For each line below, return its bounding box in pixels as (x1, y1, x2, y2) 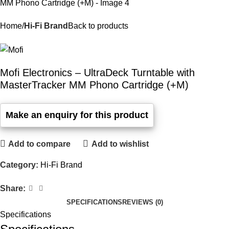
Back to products (68, 21, 128, 31)
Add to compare (8, 139, 71, 148)
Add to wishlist (91, 139, 149, 148)
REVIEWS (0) (122, 198, 163, 207)
